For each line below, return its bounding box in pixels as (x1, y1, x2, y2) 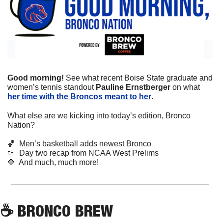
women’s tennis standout (7, 82, 96, 91)
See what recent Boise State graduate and (66, 73, 213, 82)
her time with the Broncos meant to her (7, 92, 151, 101)
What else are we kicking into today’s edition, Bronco (7, 111, 191, 120)
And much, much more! (15, 158, 99, 166)
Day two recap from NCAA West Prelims (15, 148, 159, 157)
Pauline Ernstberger (96, 82, 172, 91)
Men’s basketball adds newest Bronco (15, 139, 151, 148)
